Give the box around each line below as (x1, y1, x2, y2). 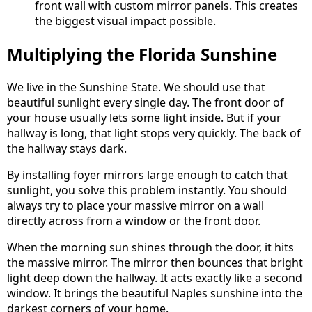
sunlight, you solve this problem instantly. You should (7, 182, 287, 198)
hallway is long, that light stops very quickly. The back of (7, 125, 301, 141)
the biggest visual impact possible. (35, 13, 216, 29)
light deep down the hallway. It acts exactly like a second (7, 270, 302, 286)
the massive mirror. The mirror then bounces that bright (7, 255, 303, 271)
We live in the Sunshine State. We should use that (7, 79, 265, 95)
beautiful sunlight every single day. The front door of (7, 95, 284, 111)
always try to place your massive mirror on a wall (7, 198, 264, 214)
